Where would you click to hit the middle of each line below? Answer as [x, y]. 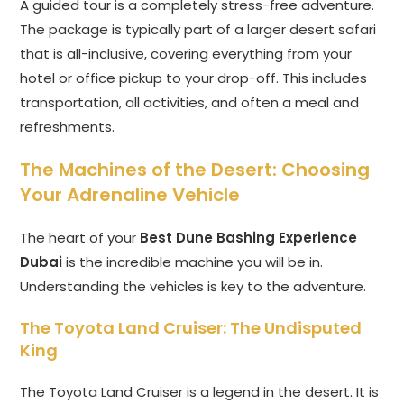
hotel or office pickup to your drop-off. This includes [194, 78]
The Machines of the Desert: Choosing [195, 170]
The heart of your [80, 238]
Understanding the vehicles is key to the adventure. [193, 287]
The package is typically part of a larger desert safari [198, 30]
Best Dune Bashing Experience [249, 238]
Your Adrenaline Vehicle [130, 195]
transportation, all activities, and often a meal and [190, 103]
